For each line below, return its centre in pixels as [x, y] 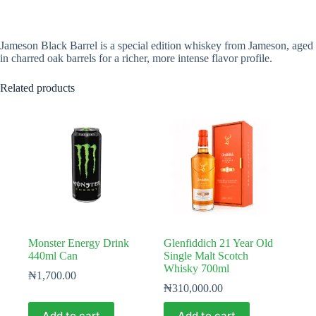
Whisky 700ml [197, 268]
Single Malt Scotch [206, 255]
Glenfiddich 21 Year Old [219, 243]
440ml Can [53, 255]
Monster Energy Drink [79, 243]
